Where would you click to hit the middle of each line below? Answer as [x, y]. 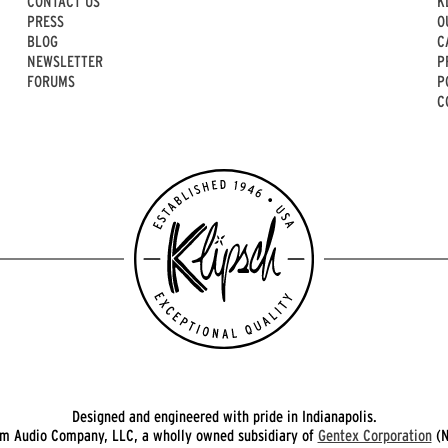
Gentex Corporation [374, 435]
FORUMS [50, 81]
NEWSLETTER [64, 61]
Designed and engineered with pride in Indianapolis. [224, 416]
